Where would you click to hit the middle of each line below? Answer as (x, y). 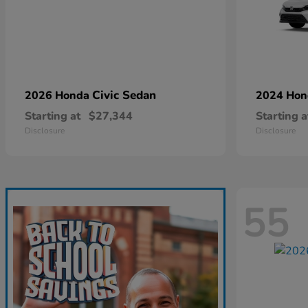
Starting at (53, 117)
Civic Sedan (124, 96)
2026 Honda (58, 96)
